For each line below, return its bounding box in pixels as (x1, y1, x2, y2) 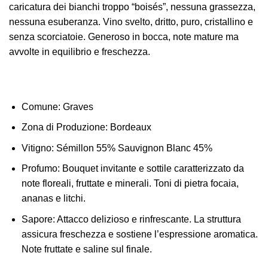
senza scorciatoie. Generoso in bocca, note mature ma (9, 31, 239, 42)
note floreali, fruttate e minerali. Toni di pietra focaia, (21, 178, 239, 189)
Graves (60, 101, 93, 112)
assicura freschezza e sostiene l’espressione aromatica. (21, 229, 258, 239)
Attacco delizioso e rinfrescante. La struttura (54, 214, 241, 224)
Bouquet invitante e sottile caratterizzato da (62, 163, 244, 174)
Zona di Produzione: (21, 122, 108, 133)
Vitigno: (21, 142, 54, 153)
